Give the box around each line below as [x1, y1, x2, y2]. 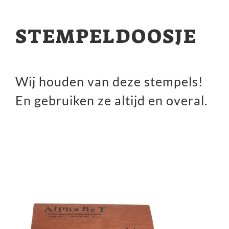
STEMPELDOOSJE [15, 23, 197, 49]
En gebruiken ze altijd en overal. [15, 92, 208, 108]
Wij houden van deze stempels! [15, 73, 203, 89]
